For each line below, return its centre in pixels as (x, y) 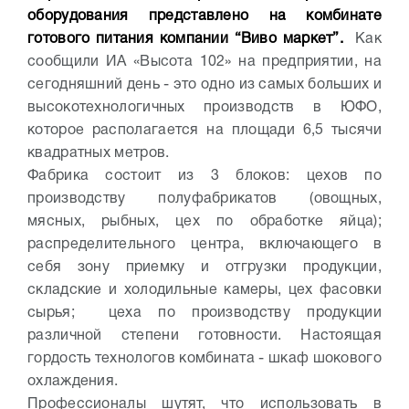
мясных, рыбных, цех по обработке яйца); (204, 222)
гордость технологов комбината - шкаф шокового (204, 359)
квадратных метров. (100, 153)
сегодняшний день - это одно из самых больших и (204, 85)
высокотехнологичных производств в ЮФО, (204, 108)
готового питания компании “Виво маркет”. (185, 39)
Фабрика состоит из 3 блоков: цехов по (204, 176)
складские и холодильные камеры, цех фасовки (204, 290)
